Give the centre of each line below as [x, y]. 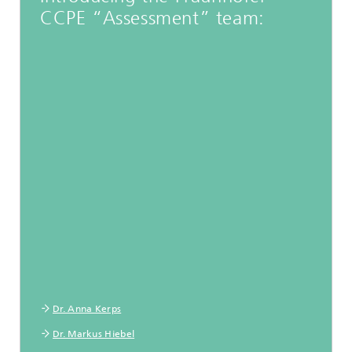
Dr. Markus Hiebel [94, 334]
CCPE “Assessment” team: [152, 18]
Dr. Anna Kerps [87, 308]
